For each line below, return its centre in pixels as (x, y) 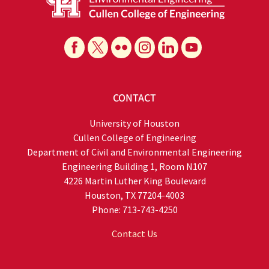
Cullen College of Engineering (134, 137)
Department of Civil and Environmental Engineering (134, 152)
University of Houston (134, 123)
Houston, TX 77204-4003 (134, 195)
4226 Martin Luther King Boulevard (134, 180)
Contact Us (134, 233)
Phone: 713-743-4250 (134, 209)
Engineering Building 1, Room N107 (134, 166)
